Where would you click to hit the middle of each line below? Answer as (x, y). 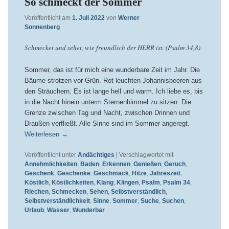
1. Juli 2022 (88, 18)
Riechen (36, 191)
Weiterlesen (43, 134)
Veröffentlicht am (48, 18)
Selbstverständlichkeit (57, 201)
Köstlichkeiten (72, 182)
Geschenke (74, 173)
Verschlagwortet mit (146, 155)
